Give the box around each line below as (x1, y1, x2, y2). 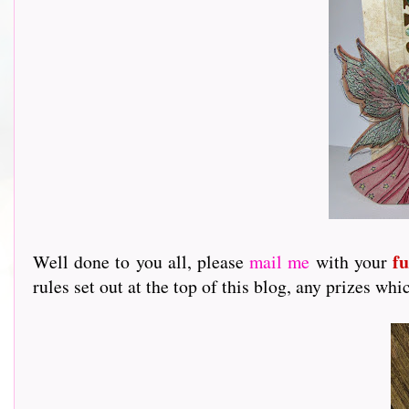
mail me (249, 249, 310, 274)
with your (309, 249, 393, 274)
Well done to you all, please (33, 249, 250, 274)
